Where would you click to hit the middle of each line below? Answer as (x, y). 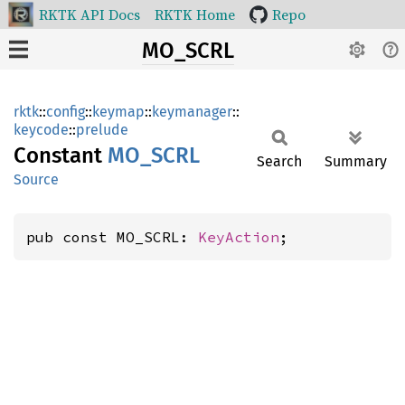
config (66, 112)
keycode (41, 130)
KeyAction (239, 237)
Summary (356, 161)
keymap (118, 112)
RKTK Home (195, 14)
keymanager (192, 112)
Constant (61, 155)
